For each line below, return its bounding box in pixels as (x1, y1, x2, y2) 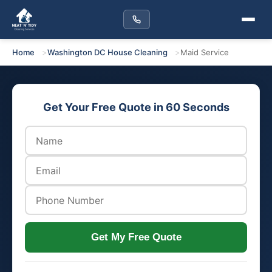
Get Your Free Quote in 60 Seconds (42, 101, 229, 114)
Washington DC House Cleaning (47, 47, 168, 57)
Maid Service (180, 47, 229, 57)
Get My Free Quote (90, 231, 182, 243)
